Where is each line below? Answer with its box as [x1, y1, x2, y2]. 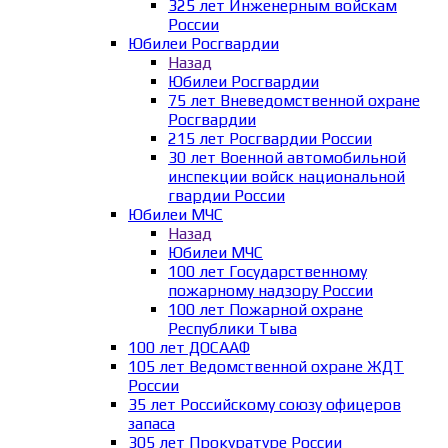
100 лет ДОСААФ [128, 337, 250, 357]
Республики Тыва [168, 318, 297, 338]
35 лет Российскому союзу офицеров [128, 394, 401, 414]
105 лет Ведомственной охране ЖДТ [128, 356, 404, 376]
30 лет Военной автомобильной [168, 147, 406, 167]
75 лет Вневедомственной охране [168, 90, 420, 110]
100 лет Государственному [168, 261, 367, 281]
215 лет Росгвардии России [168, 128, 372, 148]
